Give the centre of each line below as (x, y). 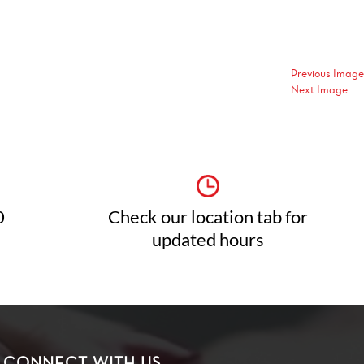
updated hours (208, 239)
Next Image (319, 90)
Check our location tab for (208, 217)
